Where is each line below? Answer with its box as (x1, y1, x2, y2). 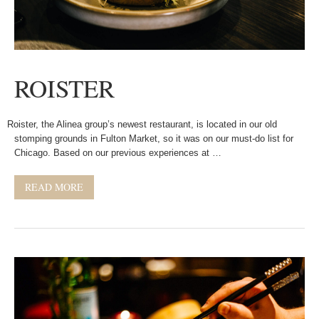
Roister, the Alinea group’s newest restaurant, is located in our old (7, 119, 277, 130)
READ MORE (25, 180, 83, 194)
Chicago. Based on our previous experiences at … (14, 147, 221, 158)
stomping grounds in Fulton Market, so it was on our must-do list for (14, 133, 293, 144)
